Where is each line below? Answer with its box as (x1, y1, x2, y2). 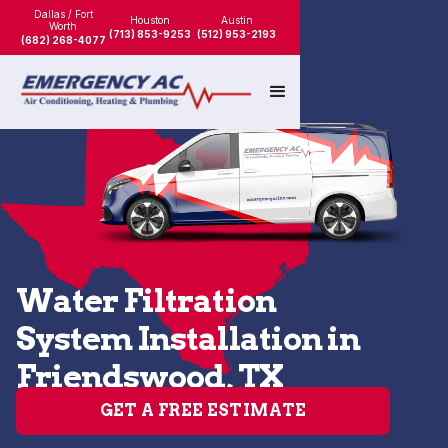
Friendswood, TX (16, 357, 283, 396)
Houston (130, 14, 170, 26)
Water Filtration (16, 281, 276, 320)
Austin (220, 14, 253, 26)
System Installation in (16, 319, 360, 358)
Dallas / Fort (33, 8, 93, 20)
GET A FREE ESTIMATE (99, 401, 307, 420)
